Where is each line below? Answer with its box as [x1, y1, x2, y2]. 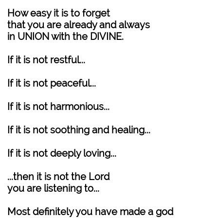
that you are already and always [7, 19, 150, 31]
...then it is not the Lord [7, 171, 109, 182]
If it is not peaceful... [7, 77, 96, 89]
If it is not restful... [7, 54, 85, 66]
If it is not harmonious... [7, 101, 109, 112]
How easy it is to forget [7, 7, 110, 19]
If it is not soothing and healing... [7, 124, 150, 136]
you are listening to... [7, 182, 99, 194]
